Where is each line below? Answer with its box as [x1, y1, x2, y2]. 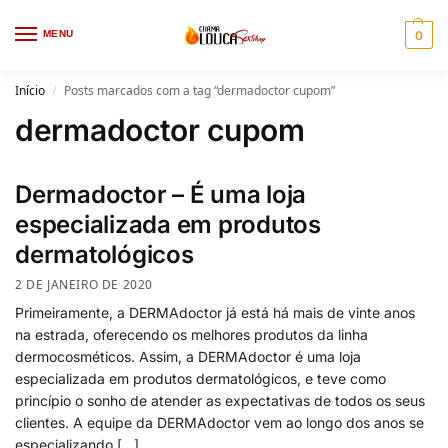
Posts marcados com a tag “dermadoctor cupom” [64, 82, 336, 99]
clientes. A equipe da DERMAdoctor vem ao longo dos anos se [15, 413, 424, 431]
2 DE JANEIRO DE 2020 [15, 275, 153, 293]
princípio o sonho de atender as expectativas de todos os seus [15, 391, 425, 409]
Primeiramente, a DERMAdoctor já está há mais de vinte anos [15, 303, 415, 321]
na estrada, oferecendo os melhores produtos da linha [15, 325, 368, 343]
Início [15, 82, 45, 99]
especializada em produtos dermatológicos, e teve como [15, 369, 386, 387]
